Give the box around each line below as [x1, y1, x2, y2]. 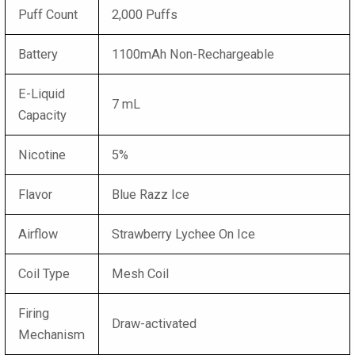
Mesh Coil [112, 265, 170, 281]
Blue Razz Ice [112, 186, 190, 202]
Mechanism [18, 326, 86, 342]
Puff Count [18, 6, 78, 22]
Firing [18, 305, 50, 321]
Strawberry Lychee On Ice [112, 226, 256, 242]
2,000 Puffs [112, 6, 178, 22]
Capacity [18, 107, 67, 123]
